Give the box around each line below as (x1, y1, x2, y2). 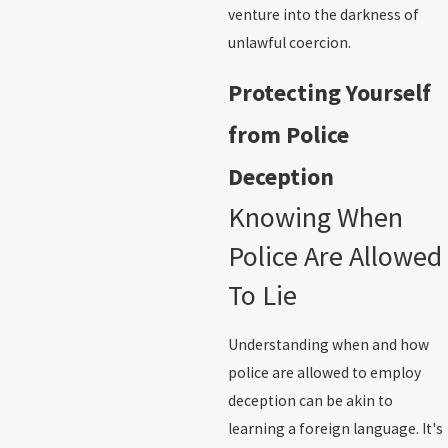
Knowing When (227, 199, 403, 236)
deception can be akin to (227, 390, 393, 410)
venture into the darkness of (227, 4, 419, 24)
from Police (227, 120, 349, 150)
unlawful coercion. (227, 32, 351, 52)
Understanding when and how (227, 334, 429, 354)
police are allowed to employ (227, 362, 421, 382)
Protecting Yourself (227, 78, 431, 108)
